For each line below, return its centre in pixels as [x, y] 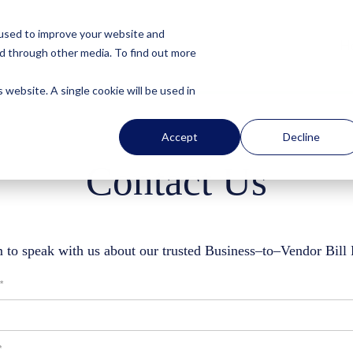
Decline [301, 136]
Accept [180, 136]
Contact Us [176, 180]
